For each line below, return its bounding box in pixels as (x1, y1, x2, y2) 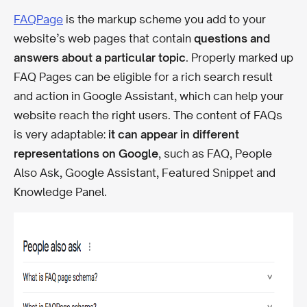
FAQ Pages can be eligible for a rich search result (14, 69, 273, 84)
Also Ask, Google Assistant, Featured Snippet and (14, 165, 275, 180)
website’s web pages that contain (14, 31, 194, 45)
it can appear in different (108, 127, 239, 141)
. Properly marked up (186, 50, 293, 64)
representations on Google (14, 146, 158, 160)
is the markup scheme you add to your (63, 12, 266, 26)
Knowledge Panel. (14, 184, 107, 199)
